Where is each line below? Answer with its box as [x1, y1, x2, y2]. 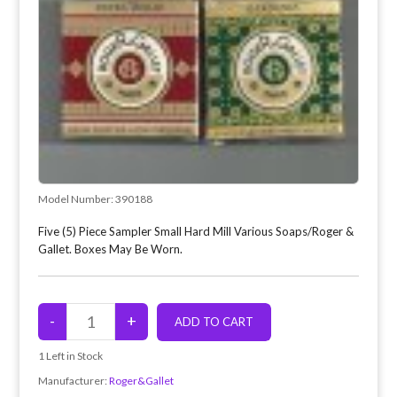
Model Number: [37, 191, 115, 206]
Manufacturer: [37, 373, 109, 387]
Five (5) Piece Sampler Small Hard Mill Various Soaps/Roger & [37, 223, 354, 238]
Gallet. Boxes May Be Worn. [37, 241, 183, 256]
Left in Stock [43, 348, 103, 362]
